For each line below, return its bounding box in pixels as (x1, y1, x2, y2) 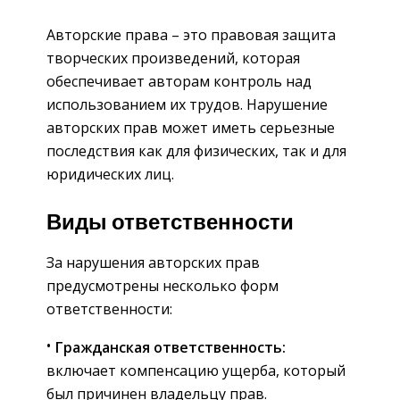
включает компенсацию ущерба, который (46, 361, 346, 381)
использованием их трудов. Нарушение (46, 94, 328, 114)
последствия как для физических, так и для (46, 140, 346, 161)
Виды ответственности (46, 210, 294, 237)
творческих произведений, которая (46, 47, 300, 68)
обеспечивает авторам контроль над (46, 71, 312, 91)
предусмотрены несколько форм (46, 276, 279, 296)
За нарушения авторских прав (46, 253, 260, 273)
